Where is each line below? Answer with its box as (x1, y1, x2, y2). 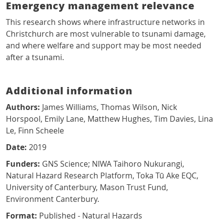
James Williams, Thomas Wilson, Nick (42, 102, 177, 113)
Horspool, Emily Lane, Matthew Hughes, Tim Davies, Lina (6, 113, 213, 125)
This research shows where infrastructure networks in (6, 17, 205, 28)
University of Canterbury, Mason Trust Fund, (6, 182, 168, 193)
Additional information (6, 84, 132, 98)
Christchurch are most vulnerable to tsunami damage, (6, 28, 206, 40)
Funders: (6, 158, 40, 170)
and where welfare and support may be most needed (6, 40, 201, 51)
